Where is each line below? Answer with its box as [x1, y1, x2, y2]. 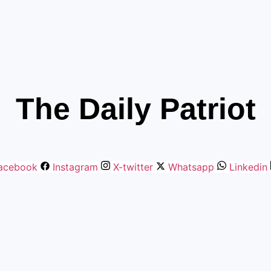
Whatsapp [168, 161, 214, 174]
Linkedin [229, 161, 267, 174]
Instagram [52, 161, 98, 174]
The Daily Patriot [15, 92, 256, 126]
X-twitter [113, 161, 153, 174]
